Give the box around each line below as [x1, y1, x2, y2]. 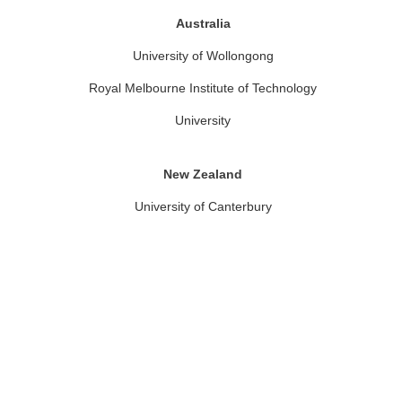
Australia [175, 16, 231, 31]
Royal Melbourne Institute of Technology [89, 81, 317, 95]
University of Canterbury [134, 199, 272, 214]
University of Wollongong [132, 48, 274, 63]
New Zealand [163, 167, 242, 181]
